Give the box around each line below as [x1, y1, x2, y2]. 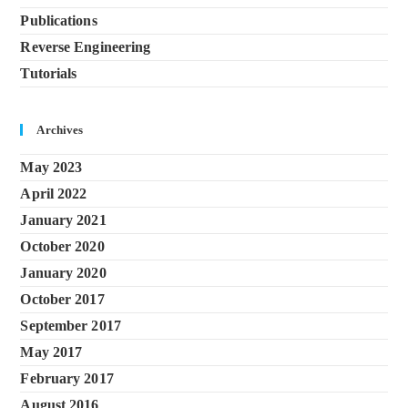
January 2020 [20, 264, 107, 280]
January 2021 [20, 211, 107, 228]
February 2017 [20, 370, 114, 386]
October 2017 [20, 291, 105, 307]
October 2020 [20, 238, 105, 254]
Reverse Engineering [20, 38, 151, 55]
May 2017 [20, 343, 83, 360]
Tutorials [20, 65, 77, 81]
